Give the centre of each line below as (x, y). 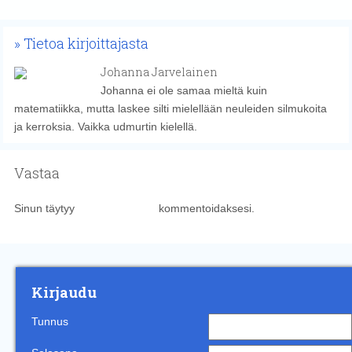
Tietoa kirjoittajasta (86, 43)
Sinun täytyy (46, 208)
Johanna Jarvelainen (159, 71)
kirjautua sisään (116, 208)
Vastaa (37, 172)
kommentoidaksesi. (205, 208)
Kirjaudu (64, 293)
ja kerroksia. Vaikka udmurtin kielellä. (105, 126)
